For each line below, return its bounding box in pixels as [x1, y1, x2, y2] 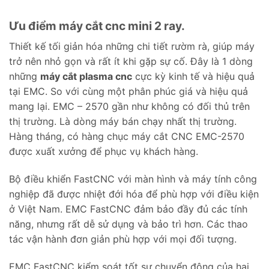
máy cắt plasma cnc [40, 70, 132, 82]
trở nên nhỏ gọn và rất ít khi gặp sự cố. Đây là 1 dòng [9, 55, 253, 67]
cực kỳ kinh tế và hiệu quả [132, 70, 255, 82]
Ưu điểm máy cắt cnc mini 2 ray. [9, 19, 185, 34]
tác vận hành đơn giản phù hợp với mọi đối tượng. [9, 232, 237, 245]
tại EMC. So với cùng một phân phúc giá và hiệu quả [9, 85, 248, 97]
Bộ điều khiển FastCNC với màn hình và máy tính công [9, 172, 257, 185]
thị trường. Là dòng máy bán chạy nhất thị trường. [9, 115, 237, 127]
